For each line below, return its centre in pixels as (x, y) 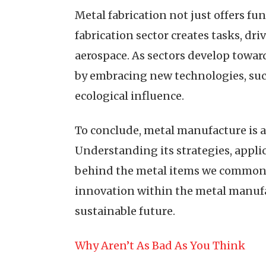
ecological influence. (129, 96)
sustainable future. (125, 211)
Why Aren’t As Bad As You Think (160, 246)
